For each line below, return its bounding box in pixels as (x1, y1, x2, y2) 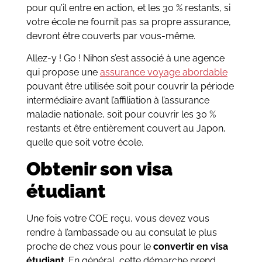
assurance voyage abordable (99, 67, 227, 78)
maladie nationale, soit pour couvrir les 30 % (26, 109, 216, 120)
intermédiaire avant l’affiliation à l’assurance (26, 95, 209, 106)
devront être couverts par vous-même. (26, 30, 195, 42)
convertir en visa (153, 241, 228, 253)
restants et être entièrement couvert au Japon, (26, 123, 226, 135)
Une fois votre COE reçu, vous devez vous (26, 213, 209, 225)
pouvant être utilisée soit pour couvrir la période (26, 81, 234, 92)
